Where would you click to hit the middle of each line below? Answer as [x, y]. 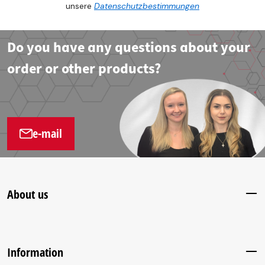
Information [35, 252]
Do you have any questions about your [129, 47]
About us [28, 194]
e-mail [47, 133]
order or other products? [84, 69]
